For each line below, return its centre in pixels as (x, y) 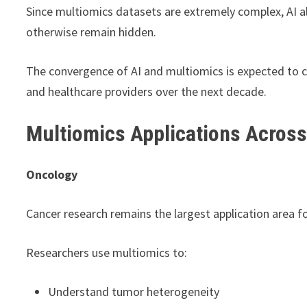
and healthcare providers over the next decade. (147, 91)
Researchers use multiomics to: (107, 253)
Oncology (52, 175)
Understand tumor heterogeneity (134, 292)
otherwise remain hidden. (91, 32)
